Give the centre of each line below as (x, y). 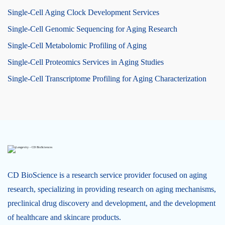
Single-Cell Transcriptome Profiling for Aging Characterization (107, 79)
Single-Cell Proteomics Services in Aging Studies (86, 62)
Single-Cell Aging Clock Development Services (83, 12)
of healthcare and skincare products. (64, 217)
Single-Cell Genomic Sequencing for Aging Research (92, 29)
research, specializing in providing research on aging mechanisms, (112, 189)
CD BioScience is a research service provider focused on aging (107, 175)
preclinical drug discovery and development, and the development (111, 203)
